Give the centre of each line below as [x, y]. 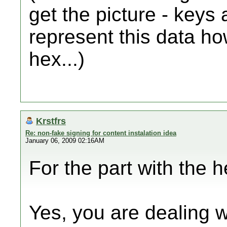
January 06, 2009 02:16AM [65, 141]
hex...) [57, 59]
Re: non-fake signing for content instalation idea [101, 133]
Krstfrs [51, 121]
